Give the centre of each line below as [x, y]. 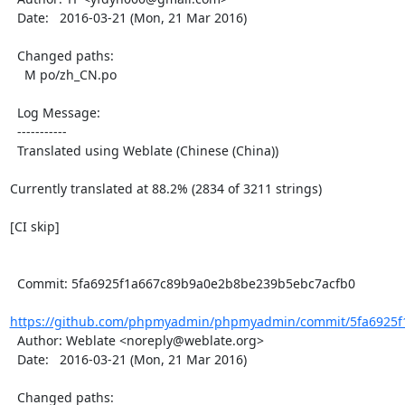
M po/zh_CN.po [17, 75]
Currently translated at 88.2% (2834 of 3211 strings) [165, 188]
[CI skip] [34, 226]
